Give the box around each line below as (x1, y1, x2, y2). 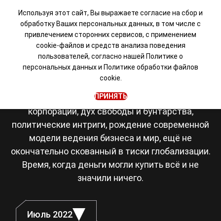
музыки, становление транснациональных (22, 93, 199, 103)
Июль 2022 (27, 209, 73, 220)
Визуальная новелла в (10, 34, 211, 59)
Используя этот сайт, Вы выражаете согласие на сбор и (18, 9, 203, 17)
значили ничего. (77, 173, 144, 183)
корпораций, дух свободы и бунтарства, (28, 106, 193, 116)
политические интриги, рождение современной (12, 119, 209, 130)
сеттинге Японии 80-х (13, 55, 208, 80)
